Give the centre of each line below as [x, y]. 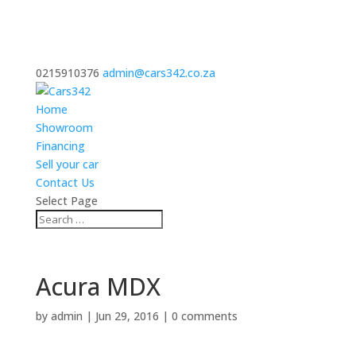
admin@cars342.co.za [159, 73]
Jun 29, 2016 [127, 316]
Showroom [64, 128]
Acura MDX [98, 286]
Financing [60, 146]
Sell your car [67, 164]
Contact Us [65, 182]
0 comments [204, 316]
